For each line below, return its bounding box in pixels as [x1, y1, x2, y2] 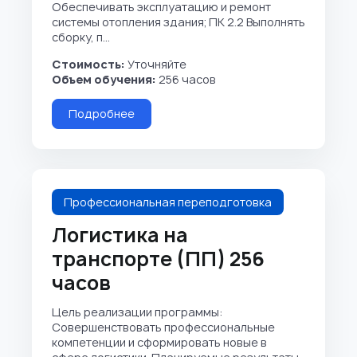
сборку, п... [52, 29, 110, 45]
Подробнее [69, 106, 135, 121]
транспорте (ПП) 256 [52, 245, 265, 273]
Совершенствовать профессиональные [52, 320, 275, 335]
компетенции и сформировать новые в [52, 335, 267, 350]
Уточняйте [127, 57, 186, 72]
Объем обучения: [52, 72, 159, 87]
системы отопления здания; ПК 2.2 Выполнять [52, 14, 305, 29]
